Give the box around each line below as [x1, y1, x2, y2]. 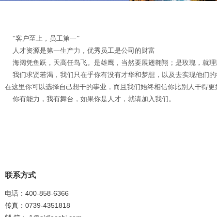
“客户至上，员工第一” [11, 35, 79, 42]
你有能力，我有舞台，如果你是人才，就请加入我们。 [5, 95, 175, 103]
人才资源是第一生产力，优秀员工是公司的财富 [5, 47, 157, 54]
